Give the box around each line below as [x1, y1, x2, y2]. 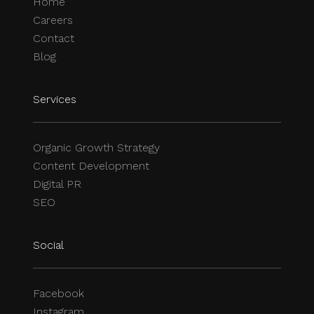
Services [33, 92, 76, 106]
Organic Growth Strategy [33, 140, 160, 154]
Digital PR [33, 177, 81, 191]
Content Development [33, 158, 149, 172]
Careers [33, 13, 73, 27]
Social [33, 238, 64, 252]
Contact [33, 31, 74, 45]
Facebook [33, 287, 84, 301]
